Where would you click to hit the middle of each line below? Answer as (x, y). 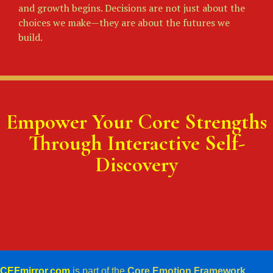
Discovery (136, 164)
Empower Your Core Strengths (136, 122)
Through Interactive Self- (136, 143)
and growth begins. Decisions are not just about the (132, 8)
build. (30, 37)
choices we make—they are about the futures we (124, 23)
